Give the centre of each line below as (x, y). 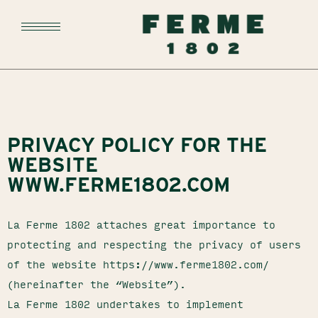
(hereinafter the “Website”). (97, 284)
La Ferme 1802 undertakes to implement (125, 304)
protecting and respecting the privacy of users (154, 244)
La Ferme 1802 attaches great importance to (141, 224)
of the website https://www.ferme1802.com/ (138, 264)
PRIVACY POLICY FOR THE (137, 145)
